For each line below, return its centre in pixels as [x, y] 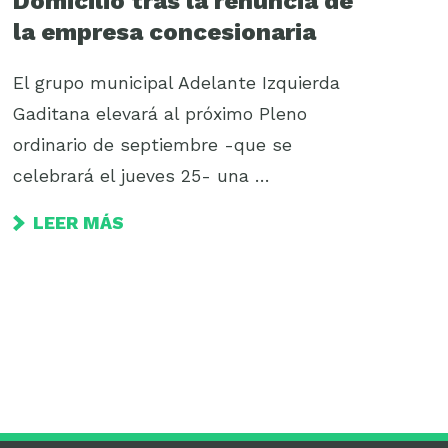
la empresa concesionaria [164, 32]
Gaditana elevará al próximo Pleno [159, 113]
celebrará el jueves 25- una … [141, 175]
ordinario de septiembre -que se [152, 144]
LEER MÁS [78, 222]
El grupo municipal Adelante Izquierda [176, 82]
